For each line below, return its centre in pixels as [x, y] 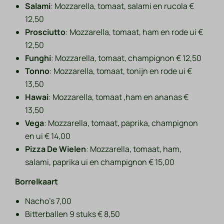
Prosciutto [45, 32]
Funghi [38, 58]
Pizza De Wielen [56, 149]
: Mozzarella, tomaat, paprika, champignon [121, 123]
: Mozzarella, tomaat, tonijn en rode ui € [121, 71]
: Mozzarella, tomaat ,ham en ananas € [119, 97]
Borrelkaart [37, 182]
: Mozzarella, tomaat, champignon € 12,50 [126, 58]
